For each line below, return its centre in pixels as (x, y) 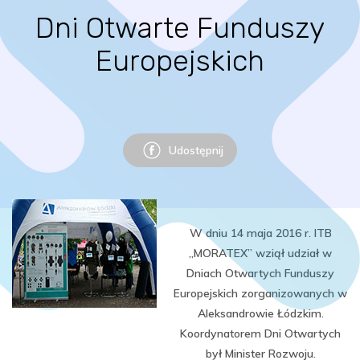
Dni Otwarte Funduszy (180, 28)
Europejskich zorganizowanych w (260, 293)
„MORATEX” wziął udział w (260, 253)
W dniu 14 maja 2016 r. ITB (260, 233)
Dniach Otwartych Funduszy (260, 273)
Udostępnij (196, 150)
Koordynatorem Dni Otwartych (260, 333)
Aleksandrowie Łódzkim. (260, 313)
